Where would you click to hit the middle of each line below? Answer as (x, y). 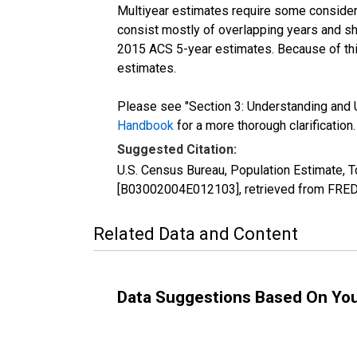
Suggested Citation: (177, 149)
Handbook (145, 125)
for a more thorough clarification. (265, 125)
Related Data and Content (196, 233)
